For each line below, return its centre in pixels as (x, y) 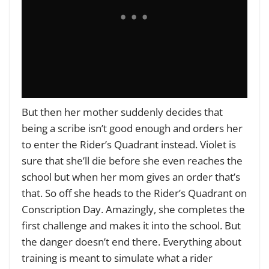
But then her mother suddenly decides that (122, 112)
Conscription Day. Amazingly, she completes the (133, 210)
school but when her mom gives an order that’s (131, 177)
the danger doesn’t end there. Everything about (131, 242)
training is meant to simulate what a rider (117, 258)
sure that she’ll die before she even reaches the (132, 161)
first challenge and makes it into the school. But (131, 226)
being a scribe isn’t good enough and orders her (132, 128)
